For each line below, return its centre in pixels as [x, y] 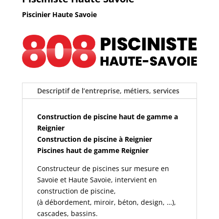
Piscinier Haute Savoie [59, 14]
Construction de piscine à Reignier [94, 139]
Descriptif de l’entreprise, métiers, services [108, 90]
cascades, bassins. [67, 213]
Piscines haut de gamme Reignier [93, 150]
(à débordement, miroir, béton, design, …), [106, 202]
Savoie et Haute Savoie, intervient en [97, 179]
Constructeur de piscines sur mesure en [103, 168]
